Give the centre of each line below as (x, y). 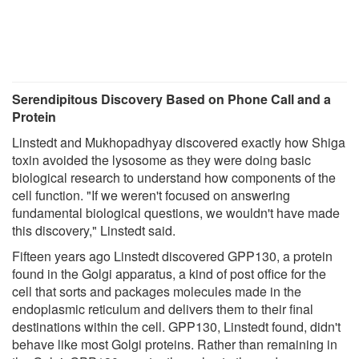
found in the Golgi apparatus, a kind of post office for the (169, 273)
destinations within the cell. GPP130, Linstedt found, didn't (176, 326)
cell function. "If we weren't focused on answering (151, 195)
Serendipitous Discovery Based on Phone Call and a (171, 99)
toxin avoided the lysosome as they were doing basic (161, 159)
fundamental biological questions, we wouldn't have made (176, 212)
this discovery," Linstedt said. (94, 230)
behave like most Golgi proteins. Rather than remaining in (175, 344)
